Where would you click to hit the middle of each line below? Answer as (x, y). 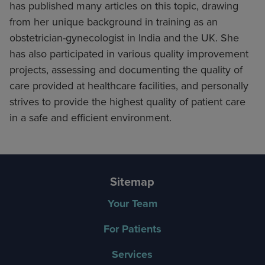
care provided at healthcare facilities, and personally (129, 86)
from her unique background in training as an (114, 22)
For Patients (132, 229)
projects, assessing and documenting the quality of (126, 70)
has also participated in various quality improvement (129, 54)
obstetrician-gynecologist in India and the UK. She (124, 38)
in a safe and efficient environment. (91, 118)
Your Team (132, 204)
